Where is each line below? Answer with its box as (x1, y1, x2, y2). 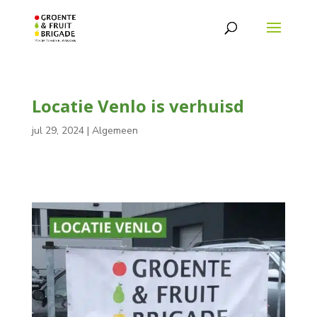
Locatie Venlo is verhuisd (31, 94, 244, 117)
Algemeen (91, 124, 138, 137)
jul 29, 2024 (31, 124, 84, 137)
